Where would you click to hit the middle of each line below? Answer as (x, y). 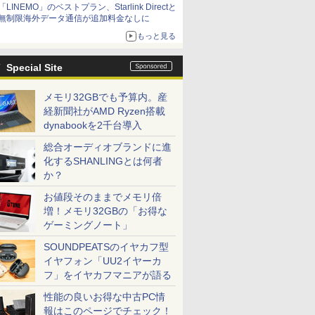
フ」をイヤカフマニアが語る (108, 275)
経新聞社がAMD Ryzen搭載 (104, 111)
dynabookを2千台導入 (93, 125)
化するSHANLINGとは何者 (103, 161)
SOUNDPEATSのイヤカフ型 (106, 247)
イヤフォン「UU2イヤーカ (103, 261)
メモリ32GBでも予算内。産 (105, 97)
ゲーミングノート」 (88, 225)
